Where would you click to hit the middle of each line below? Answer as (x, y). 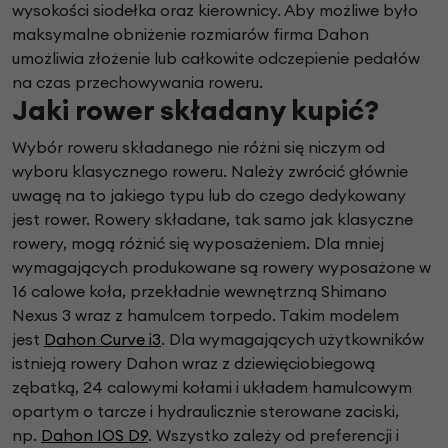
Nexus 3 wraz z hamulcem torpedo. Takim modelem (205, 315)
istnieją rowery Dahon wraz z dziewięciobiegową (193, 363)
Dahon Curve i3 (102, 339)
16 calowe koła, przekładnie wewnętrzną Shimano (199, 291)
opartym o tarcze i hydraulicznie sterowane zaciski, (205, 411)
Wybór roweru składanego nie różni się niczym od (198, 147)
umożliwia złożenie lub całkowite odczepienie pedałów (216, 58)
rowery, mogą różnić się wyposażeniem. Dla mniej (198, 243)
